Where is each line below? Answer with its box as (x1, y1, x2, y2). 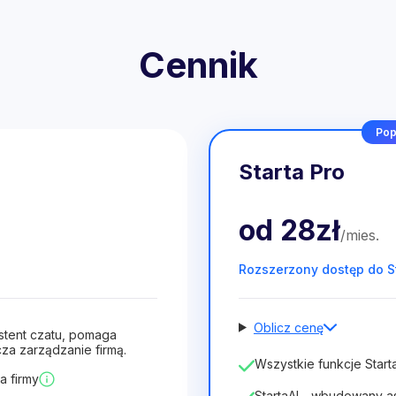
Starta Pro (239, 159, 345, 185)
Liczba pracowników (239, 349, 346, 362)
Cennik (138, 43, 258, 87)
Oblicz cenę (253, 320, 324, 335)
